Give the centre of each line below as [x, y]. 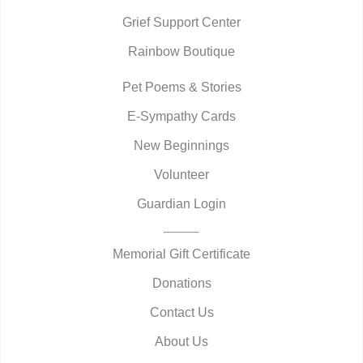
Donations [181, 283]
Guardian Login [181, 203]
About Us [181, 341]
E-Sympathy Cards [181, 116]
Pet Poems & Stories [181, 87]
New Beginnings [181, 145]
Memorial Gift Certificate [181, 254]
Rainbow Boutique [181, 51]
